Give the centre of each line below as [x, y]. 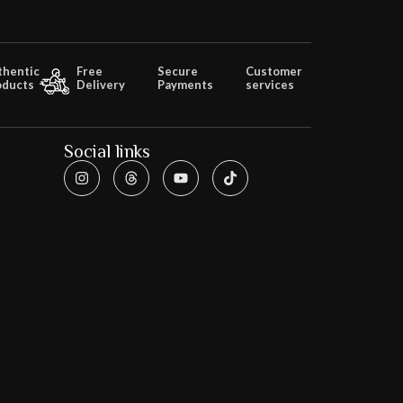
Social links [107, 151]
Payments [185, 84]
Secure [178, 71]
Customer [274, 71]
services [270, 84]
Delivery [101, 84]
